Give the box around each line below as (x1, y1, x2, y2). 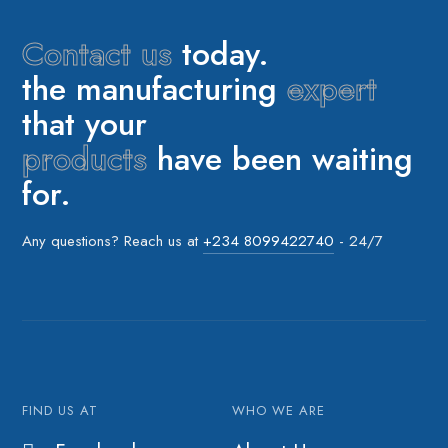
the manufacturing (22, 65, 288, 112)
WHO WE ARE (231, 400, 325, 420)
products (22, 135, 148, 182)
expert (287, 65, 378, 112)
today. (172, 30, 270, 77)
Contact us (22, 30, 173, 77)
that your (22, 100, 148, 147)
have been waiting (147, 135, 414, 182)
